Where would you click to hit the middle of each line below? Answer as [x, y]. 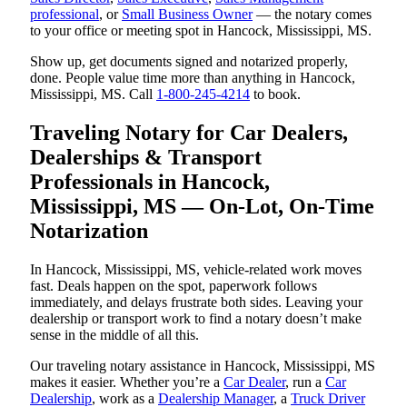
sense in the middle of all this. [114, 334]
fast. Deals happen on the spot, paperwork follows [174, 285]
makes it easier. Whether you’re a [127, 382]
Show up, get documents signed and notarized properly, [189, 61]
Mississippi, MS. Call [93, 94]
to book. [275, 94]
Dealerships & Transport [146, 157]
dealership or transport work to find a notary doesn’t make [196, 318]
